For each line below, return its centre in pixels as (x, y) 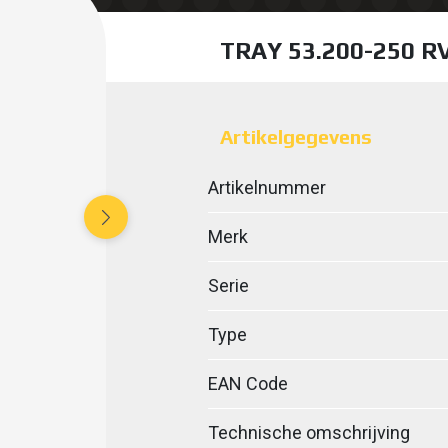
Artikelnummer (266, 187)
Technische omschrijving (308, 432)
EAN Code (247, 383)
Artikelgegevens (295, 136)
